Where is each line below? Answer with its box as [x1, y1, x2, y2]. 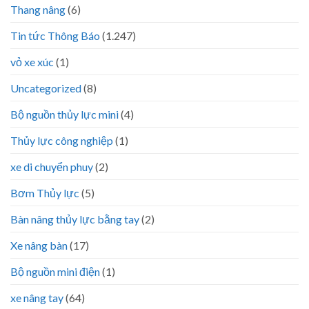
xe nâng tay [10, 291, 63, 305]
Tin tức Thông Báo [10, 29, 100, 43]
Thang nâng [10, 3, 66, 17]
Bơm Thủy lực [10, 186, 79, 200]
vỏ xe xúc [10, 55, 54, 69]
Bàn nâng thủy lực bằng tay [10, 212, 139, 226]
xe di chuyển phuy [10, 160, 93, 174]
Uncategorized [10, 81, 81, 95]
